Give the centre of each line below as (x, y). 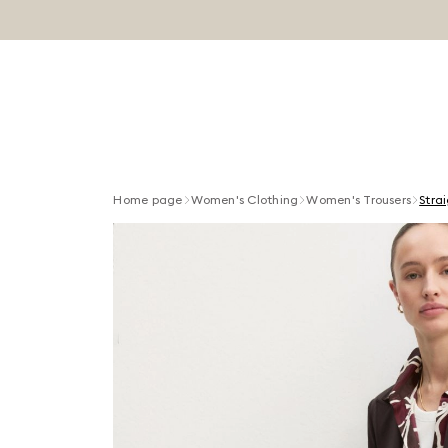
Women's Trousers (359, 199)
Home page (148, 199)
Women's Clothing (244, 199)
